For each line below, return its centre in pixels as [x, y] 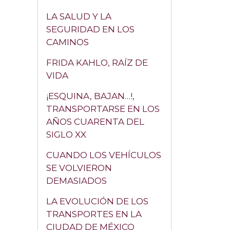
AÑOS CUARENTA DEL [95, 122]
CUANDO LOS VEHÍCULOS [104, 155]
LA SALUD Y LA [79, 16]
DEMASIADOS [76, 181]
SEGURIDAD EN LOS [90, 29]
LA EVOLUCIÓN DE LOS [97, 201]
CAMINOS [68, 42]
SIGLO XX [66, 135]
